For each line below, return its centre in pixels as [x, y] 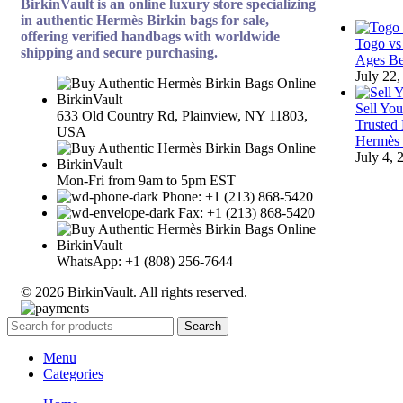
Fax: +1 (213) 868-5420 [246, 212]
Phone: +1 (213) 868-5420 [237, 196]
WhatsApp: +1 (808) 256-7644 [145, 261]
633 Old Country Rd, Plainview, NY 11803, [182, 115]
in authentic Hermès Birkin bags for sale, [145, 20]
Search [203, 326]
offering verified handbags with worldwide [150, 36]
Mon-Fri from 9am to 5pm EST [146, 180]
